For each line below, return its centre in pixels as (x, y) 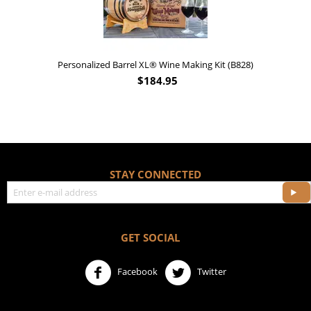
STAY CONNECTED (155, 175)
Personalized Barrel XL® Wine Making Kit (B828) (155, 65)
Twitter (211, 272)
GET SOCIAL (150, 238)
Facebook (136, 272)
